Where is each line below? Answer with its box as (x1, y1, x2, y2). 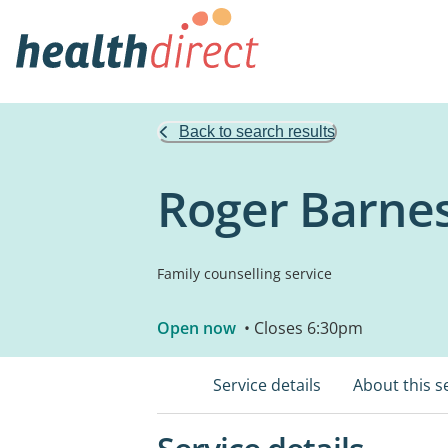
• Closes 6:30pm (240, 317, 363, 339)
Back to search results (179, 123, 335, 140)
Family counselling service (157, 264, 332, 283)
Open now (157, 317, 236, 339)
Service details (213, 374, 321, 396)
